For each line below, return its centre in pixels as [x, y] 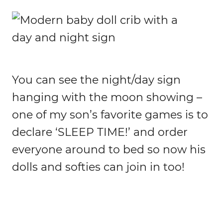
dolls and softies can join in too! [98, 167]
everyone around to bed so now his [109, 149]
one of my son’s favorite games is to [110, 114]
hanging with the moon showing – [107, 97]
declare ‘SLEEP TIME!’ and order [100, 132]
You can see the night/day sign [96, 80]
